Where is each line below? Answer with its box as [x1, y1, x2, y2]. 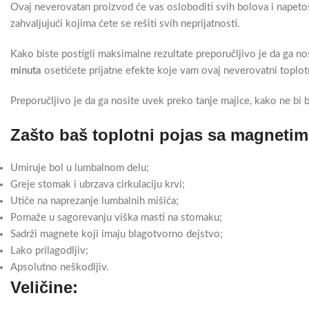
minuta [10, 66, 41, 76]
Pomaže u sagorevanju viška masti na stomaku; [10, 212, 222, 223]
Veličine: [10, 278, 78, 297]
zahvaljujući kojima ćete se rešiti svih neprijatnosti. [10, 19, 240, 29]
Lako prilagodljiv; [10, 246, 88, 256]
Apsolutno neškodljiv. [10, 262, 109, 272]
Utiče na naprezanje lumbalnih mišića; [10, 196, 179, 206]
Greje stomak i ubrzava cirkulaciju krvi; [10, 179, 185, 190]
